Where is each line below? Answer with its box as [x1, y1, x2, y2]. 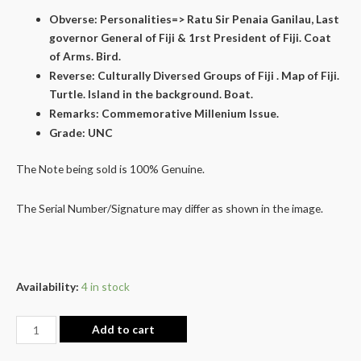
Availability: [16, 280, 79, 294]
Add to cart [91, 322, 155, 337]
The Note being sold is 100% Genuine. [16, 161, 205, 176]
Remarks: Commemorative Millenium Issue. [49, 106, 280, 121]
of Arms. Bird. [49, 49, 122, 64]
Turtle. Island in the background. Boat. [49, 87, 254, 102]
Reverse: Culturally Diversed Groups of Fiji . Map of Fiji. [49, 68, 340, 83]
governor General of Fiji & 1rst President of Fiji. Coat [49, 31, 332, 45]
